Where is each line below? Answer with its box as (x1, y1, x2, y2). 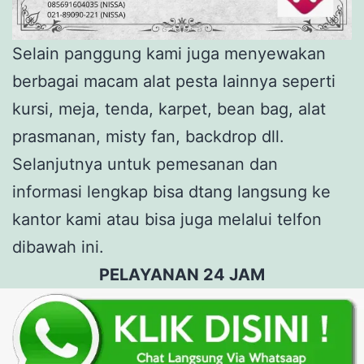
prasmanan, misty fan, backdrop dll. (12, 127, 284, 147)
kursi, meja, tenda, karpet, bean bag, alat (12, 99, 326, 119)
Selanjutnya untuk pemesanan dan (12, 154, 278, 175)
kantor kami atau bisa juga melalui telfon (12, 210, 322, 230)
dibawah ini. (12, 237, 104, 258)
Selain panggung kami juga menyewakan (12, 44, 326, 64)
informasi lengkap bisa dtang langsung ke (12, 182, 331, 202)
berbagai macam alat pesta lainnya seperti (12, 71, 336, 92)
